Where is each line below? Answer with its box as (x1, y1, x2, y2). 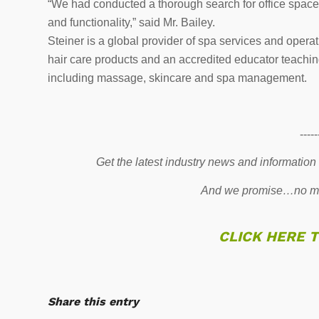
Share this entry (48, 294, 139, 308)
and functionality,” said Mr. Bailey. (48, 16, 215, 28)
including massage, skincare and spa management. (48, 71, 307, 84)
